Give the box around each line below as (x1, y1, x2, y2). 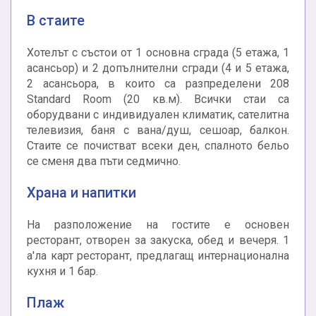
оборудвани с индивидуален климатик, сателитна (27, 108, 289, 122)
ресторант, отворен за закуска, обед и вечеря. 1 (27, 233, 289, 248)
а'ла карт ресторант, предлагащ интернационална (27, 249, 289, 263)
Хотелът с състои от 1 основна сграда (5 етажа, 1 (27, 46, 289, 60)
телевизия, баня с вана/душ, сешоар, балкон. (27, 123, 289, 138)
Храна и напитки (27, 184, 136, 202)
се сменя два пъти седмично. (27, 154, 181, 169)
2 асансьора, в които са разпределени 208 (27, 77, 289, 91)
